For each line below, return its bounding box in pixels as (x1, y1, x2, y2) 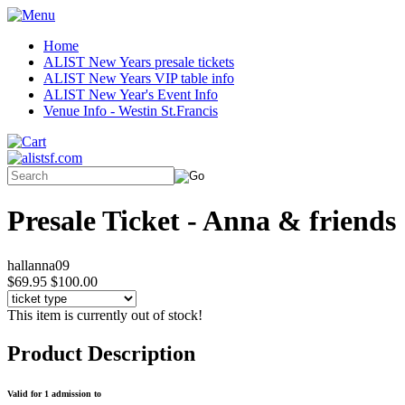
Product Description (7, 341, 195, 365)
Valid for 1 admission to (7, 388, 101, 399)
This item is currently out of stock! (7, 306, 202, 323)
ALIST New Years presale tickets (43, 54, 234, 70)
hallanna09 (7, 257, 70, 273)
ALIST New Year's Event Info (43, 87, 218, 102)
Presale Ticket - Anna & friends (7, 204, 396, 238)
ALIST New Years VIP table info (43, 71, 234, 86)
